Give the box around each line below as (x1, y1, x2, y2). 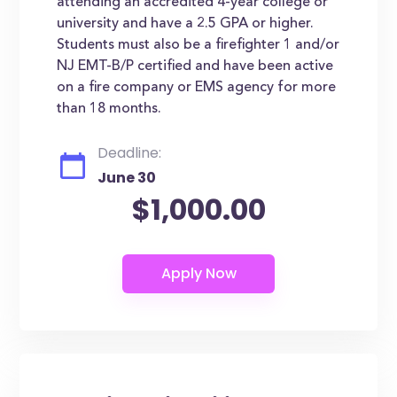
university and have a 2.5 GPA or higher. (57, 17, 315, 31)
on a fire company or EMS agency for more (57, 81, 337, 95)
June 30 (97, 167, 157, 188)
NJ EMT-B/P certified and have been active (57, 59, 334, 74)
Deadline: (97, 143, 162, 163)
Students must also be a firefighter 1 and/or (57, 38, 340, 52)
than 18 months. (57, 102, 162, 116)
